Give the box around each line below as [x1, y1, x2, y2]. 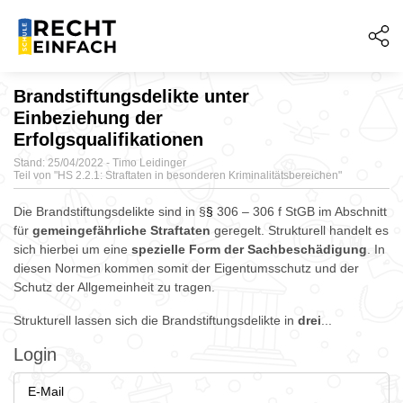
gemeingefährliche [32, 223, 147, 237]
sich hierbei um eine [13, 242, 128, 256]
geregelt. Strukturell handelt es [210, 223, 389, 237]
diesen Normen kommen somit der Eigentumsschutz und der [13, 261, 359, 275]
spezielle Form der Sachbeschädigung [128, 242, 367, 256]
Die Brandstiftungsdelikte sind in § [13, 204, 206, 219]
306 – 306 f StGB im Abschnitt [213, 204, 387, 219]
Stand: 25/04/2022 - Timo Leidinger [13, 157, 186, 169]
